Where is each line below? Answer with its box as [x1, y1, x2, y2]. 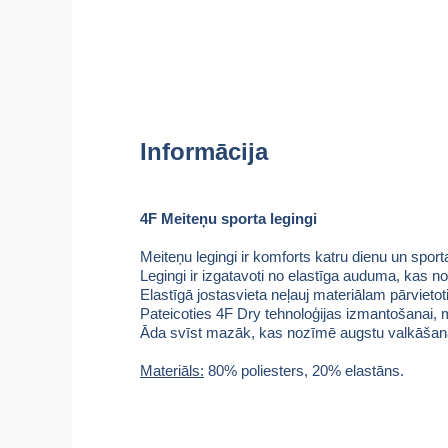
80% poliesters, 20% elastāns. [204, 362, 404, 379]
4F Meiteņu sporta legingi [140, 210, 317, 227]
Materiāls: [140, 362, 204, 379]
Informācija [140, 138, 268, 165]
